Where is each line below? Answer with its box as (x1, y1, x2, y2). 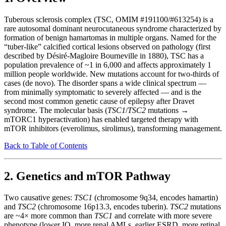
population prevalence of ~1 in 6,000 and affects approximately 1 (4, 61, 211, 70)
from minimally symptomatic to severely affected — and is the (4, 88, 201, 97)
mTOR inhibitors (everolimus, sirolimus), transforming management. (4, 124, 222, 133)
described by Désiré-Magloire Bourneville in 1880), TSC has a (4, 51, 204, 61)
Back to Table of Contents (4, 141, 87, 150)
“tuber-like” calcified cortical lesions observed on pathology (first (4, 42, 210, 51)
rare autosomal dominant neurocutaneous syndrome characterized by (4, 24, 221, 33)
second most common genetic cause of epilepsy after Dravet (4, 97, 194, 106)
